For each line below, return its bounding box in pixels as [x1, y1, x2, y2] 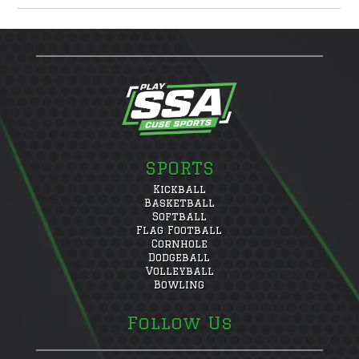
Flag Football [136, 224, 223, 236]
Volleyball [144, 264, 214, 276]
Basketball [143, 196, 215, 208]
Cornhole [151, 237, 208, 249]
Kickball [152, 183, 206, 195]
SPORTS [144, 157, 214, 178]
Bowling [154, 278, 205, 290]
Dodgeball [148, 251, 211, 263]
